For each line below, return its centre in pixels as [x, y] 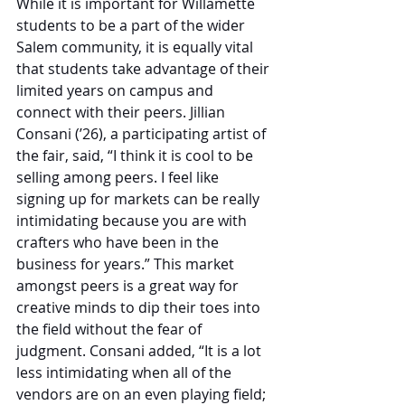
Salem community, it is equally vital [137, 47]
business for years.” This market [127, 264]
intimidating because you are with [133, 220]
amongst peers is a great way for [129, 285]
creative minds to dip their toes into [140, 307]
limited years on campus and [117, 90]
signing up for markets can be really [140, 198]
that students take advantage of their [145, 68]
